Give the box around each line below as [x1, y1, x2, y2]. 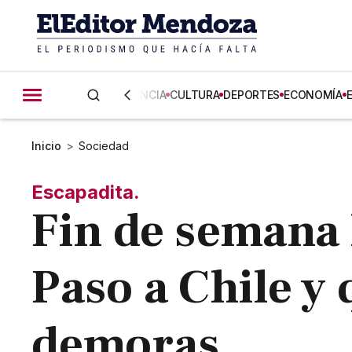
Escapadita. [31, 181, 141, 203]
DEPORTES [223, 88, 280, 101]
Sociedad [79, 139, 130, 152]
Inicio [31, 139, 62, 152]
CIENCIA [123, 88, 167, 101]
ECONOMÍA [284, 88, 343, 101]
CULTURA [170, 88, 220, 101]
